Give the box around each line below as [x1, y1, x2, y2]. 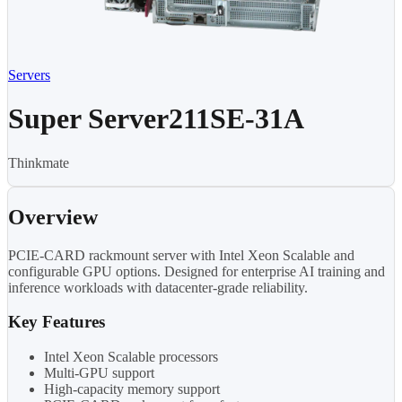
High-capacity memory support [44, 381, 220, 398]
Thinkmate [8, 154, 69, 170]
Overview [8, 205, 98, 229]
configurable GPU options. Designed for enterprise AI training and [8, 263, 385, 279]
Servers [8, 67, 50, 83]
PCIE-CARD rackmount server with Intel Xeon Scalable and [8, 247, 354, 263]
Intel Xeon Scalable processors [44, 349, 218, 365]
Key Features [8, 312, 105, 332]
